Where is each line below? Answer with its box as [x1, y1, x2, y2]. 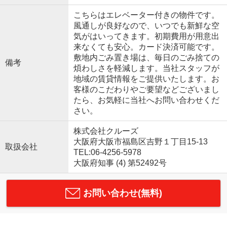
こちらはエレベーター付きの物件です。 [73, 10, 219, 19]
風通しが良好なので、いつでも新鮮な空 [73, 21, 219, 30]
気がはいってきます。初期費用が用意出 [73, 31, 219, 41]
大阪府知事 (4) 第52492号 [73, 158, 167, 167]
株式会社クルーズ [73, 126, 138, 135]
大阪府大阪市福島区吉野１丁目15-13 [73, 137, 210, 146]
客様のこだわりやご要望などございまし [73, 85, 219, 94]
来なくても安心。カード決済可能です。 [73, 42, 219, 51]
